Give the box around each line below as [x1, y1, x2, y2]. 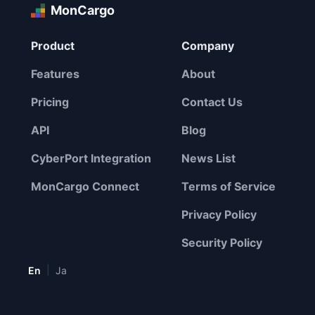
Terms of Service [181, 179, 276, 193]
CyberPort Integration [31, 150, 151, 165]
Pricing [31, 94, 69, 109]
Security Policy [181, 235, 262, 250]
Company [181, 38, 234, 53]
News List [181, 150, 236, 165]
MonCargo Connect [31, 179, 139, 193]
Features [31, 66, 79, 81]
